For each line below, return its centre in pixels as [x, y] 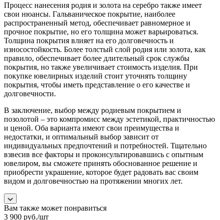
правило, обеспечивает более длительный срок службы [97, 58]
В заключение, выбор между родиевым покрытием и [93, 110]
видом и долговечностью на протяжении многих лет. [93, 181]
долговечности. [30, 93]
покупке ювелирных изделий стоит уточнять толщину [96, 76]
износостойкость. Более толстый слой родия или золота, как [105, 49]
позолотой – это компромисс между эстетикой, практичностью [110, 119]
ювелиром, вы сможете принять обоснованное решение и [101, 163]
